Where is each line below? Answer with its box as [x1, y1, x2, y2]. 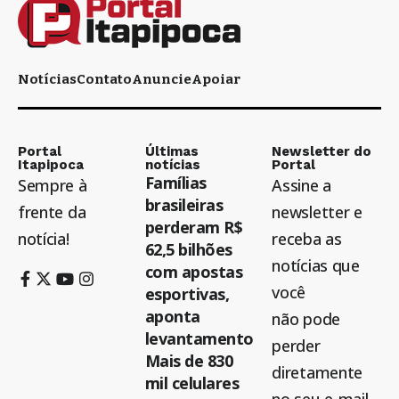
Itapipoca [18, 157, 84, 174]
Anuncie [132, 71, 191, 88]
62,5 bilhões [144, 239, 232, 261]
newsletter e [272, 201, 362, 224]
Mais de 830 [144, 350, 233, 372]
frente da [18, 201, 86, 224]
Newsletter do [272, 143, 372, 160]
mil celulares [144, 372, 240, 395]
